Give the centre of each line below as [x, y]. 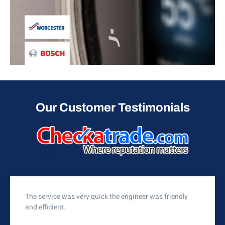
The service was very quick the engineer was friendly [106, 197]
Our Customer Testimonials [113, 108]
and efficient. [45, 207]
